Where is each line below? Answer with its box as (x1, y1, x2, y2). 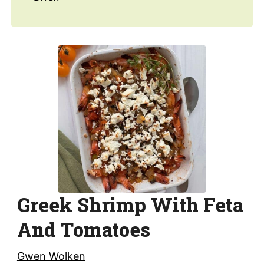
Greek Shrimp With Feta (16, 192, 243, 217)
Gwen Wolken (16, 249, 85, 262)
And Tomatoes (16, 216, 150, 242)
